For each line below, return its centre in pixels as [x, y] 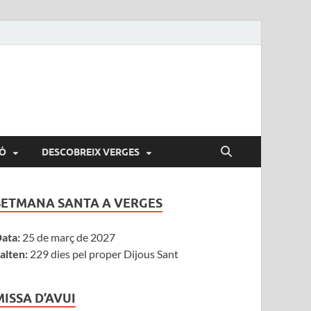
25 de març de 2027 [68, 237]
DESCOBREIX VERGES [91, 152]
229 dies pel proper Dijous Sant [103, 254]
